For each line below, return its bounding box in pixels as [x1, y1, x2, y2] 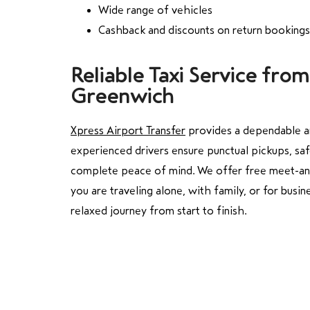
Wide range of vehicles [98, 3, 212, 16]
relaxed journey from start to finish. [71, 204, 246, 217]
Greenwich [71, 84, 174, 107]
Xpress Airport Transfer [71, 124, 185, 136]
